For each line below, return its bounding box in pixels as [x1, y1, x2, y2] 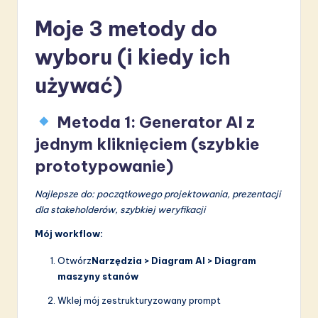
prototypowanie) [35, 156, 173, 177]
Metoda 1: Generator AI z [56, 112, 255, 133]
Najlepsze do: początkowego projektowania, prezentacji [35, 188, 280, 200]
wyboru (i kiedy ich [35, 44, 231, 71]
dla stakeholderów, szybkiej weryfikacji [35, 204, 205, 216]
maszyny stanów [57, 270, 138, 283]
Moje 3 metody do [35, 16, 217, 43]
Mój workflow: [35, 228, 103, 240]
